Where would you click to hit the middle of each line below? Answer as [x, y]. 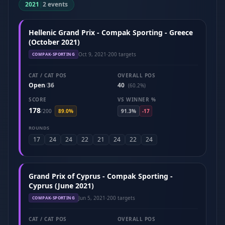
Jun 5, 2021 [92, 198]
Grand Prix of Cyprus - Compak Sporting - [101, 176]
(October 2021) [54, 42]
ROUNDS [39, 128]
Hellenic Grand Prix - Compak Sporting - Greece [111, 32]
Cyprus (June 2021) [61, 186]
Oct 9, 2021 [92, 54]
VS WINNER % [136, 99]
